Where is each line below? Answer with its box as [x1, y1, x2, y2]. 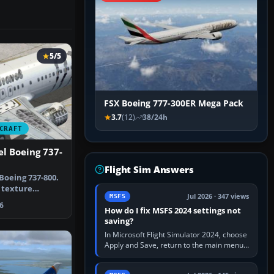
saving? [105, 215, 133, 227]
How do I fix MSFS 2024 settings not [105, 205, 241, 217]
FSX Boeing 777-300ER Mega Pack [104, 98, 243, 109]
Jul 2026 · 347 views [187, 192, 249, 201]
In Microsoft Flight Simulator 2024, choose [105, 229, 247, 240]
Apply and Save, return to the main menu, [105, 240, 245, 251]
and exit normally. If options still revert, [105, 250, 236, 261]
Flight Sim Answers [105, 163, 194, 176]
